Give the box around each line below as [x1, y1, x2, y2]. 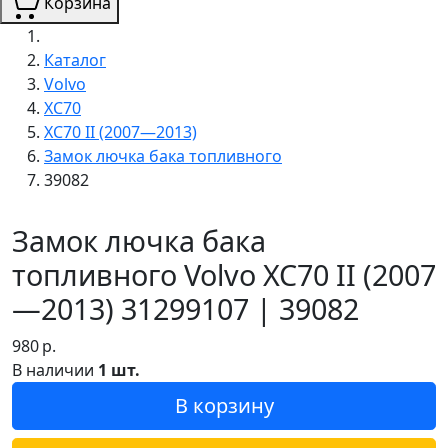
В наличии [12, 358, 98, 381]
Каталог [44, 48, 106, 71]
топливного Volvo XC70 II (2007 [12, 254, 436, 294]
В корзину [174, 391, 274, 419]
